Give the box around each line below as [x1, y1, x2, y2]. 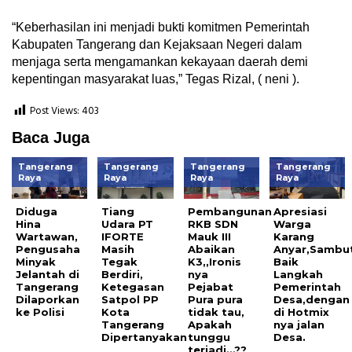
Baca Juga [12, 129, 90, 147]
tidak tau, [187, 306, 244, 319]
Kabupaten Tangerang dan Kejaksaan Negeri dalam [12, 38, 302, 52]
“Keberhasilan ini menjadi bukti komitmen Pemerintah [12, 20, 310, 35]
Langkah [273, 268, 324, 281]
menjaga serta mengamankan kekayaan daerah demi [12, 55, 308, 69]
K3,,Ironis [187, 255, 241, 269]
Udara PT [101, 218, 154, 231]
